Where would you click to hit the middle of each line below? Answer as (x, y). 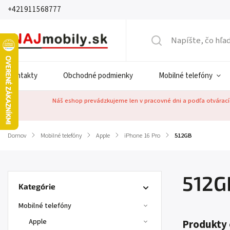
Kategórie (37, 186)
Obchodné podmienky (98, 76)
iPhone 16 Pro (142, 136)
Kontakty (23, 76)
